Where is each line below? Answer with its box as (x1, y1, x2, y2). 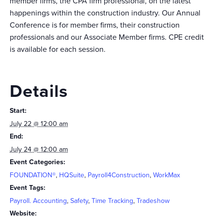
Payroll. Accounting (10, 197, 67, 205)
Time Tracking (92, 197, 133, 205)
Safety (70, 197, 88, 205)
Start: (10, 107, 27, 115)
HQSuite (59, 171, 84, 179)
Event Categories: (10, 158, 65, 166)
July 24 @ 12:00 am (10, 145, 68, 154)
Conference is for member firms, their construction (10, 20, 180, 30)
